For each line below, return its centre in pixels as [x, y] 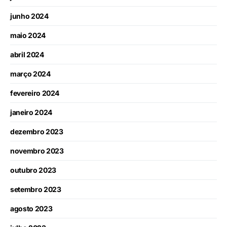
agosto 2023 [31, 209]
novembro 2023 [37, 151]
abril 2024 [27, 55]
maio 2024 [28, 35]
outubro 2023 [33, 170]
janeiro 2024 [31, 112]
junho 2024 [29, 16]
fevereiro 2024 [35, 93]
